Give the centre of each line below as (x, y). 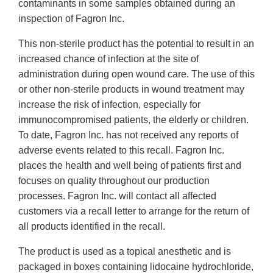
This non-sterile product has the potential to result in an (136, 44)
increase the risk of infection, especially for (109, 105)
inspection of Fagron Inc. (71, 19)
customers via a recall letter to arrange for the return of (134, 211)
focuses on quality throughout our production (114, 181)
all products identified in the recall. (92, 227)
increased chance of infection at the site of (108, 59)
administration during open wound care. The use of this (136, 74)
